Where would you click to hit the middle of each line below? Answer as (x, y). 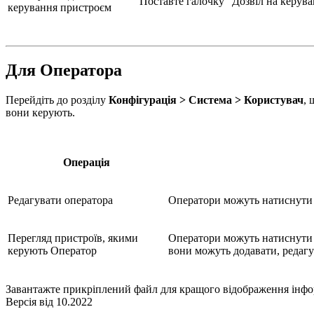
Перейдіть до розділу (57, 100)
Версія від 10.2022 (49, 302)
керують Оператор (52, 251)
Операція (87, 163)
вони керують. (40, 113)
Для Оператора (64, 70)
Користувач (274, 100)
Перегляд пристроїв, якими (73, 238)
